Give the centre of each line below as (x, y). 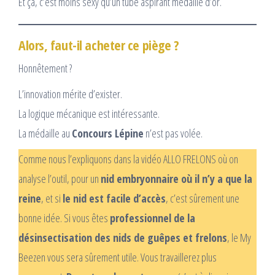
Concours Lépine (108, 133)
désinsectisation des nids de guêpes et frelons (123, 237)
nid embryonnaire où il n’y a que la (176, 178)
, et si (52, 198)
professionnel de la (153, 218)
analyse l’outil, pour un (60, 178)
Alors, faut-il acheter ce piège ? (99, 45)
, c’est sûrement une (203, 198)
